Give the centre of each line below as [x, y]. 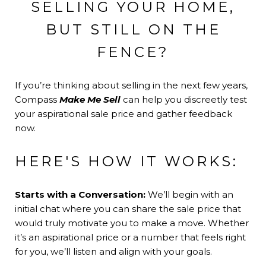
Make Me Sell [90, 99]
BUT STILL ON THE [133, 29]
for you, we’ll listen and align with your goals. [113, 251]
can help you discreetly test [184, 99]
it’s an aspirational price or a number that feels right [130, 237]
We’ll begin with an [191, 194]
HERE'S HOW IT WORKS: [126, 161]
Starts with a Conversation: [81, 194]
